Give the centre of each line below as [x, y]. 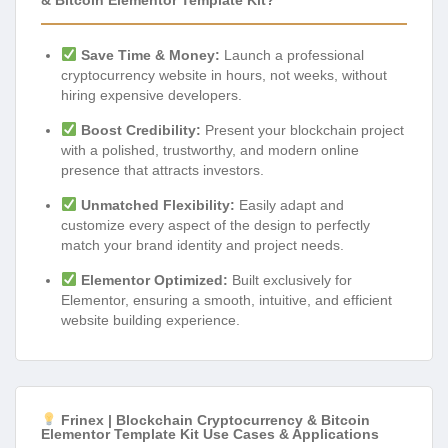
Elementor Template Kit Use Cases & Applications [210, 434]
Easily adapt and [289, 204]
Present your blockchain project [302, 129]
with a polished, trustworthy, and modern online [210, 149]
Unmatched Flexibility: [157, 204]
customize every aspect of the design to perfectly [215, 224]
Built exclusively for [289, 279]
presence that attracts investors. [162, 169]
